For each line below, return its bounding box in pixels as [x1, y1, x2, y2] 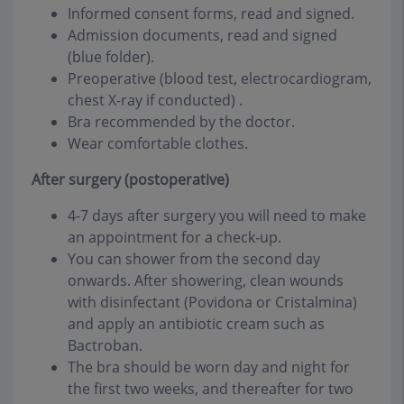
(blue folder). [68, 47, 154, 68]
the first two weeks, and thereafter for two [68, 379, 353, 399]
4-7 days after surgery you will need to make [68, 206, 366, 226]
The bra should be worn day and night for [68, 357, 350, 378]
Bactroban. [68, 335, 142, 356]
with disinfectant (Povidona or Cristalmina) [68, 292, 357, 313]
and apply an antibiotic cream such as [68, 314, 325, 335]
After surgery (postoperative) [32, 170, 229, 190]
